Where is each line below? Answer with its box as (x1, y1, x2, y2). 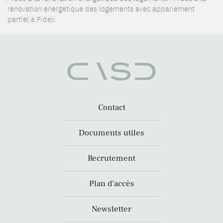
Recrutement (88, 153, 135, 164)
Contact (98, 102, 125, 113)
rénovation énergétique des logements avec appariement (7, 4, 195, 13)
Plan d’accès (89, 178, 134, 190)
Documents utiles (79, 127, 144, 139)
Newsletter (92, 204, 131, 215)
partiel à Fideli (7, 14, 55, 24)
